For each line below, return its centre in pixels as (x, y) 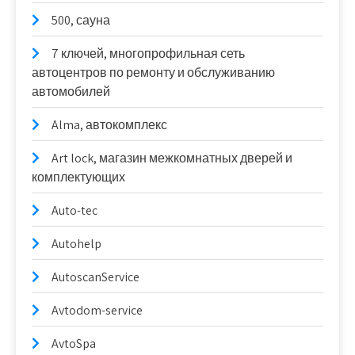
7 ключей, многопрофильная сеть (148, 53)
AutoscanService (95, 277)
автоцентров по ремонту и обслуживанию (153, 73)
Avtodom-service (97, 310)
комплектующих (78, 177)
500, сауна (81, 20)
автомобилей (71, 92)
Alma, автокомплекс (109, 125)
